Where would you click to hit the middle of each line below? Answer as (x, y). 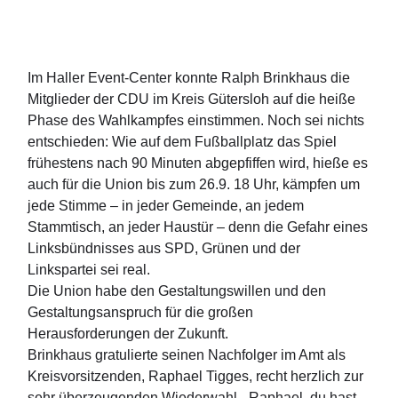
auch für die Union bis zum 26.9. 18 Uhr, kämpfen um (194, 184)
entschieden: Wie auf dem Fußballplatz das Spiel (183, 141)
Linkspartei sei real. (89, 269)
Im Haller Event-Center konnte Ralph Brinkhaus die (189, 77)
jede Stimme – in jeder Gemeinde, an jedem (166, 205)
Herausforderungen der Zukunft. (128, 333)
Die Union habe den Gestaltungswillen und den (177, 291)
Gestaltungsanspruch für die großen (141, 312)
